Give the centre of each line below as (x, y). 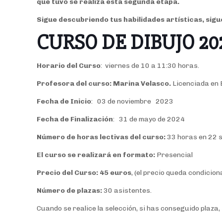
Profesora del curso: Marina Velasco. (105, 84)
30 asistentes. (127, 191)
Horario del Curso (69, 66)
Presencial (174, 155)
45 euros (116, 173)
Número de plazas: (70, 191)
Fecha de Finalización (75, 119)
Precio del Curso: (68, 173)
